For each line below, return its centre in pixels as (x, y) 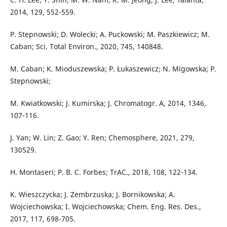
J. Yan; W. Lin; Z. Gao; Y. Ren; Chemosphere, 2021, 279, (102, 138)
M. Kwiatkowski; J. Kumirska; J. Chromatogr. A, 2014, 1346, (108, 103)
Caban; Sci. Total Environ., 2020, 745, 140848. (86, 47)
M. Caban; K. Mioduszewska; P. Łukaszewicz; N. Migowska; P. (113, 69)
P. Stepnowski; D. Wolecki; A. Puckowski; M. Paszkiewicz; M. (110, 34)
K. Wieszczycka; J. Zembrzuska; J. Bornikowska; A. (92, 195)
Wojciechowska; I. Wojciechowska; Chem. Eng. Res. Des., (105, 207)
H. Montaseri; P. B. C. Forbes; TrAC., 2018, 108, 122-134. (104, 172)
